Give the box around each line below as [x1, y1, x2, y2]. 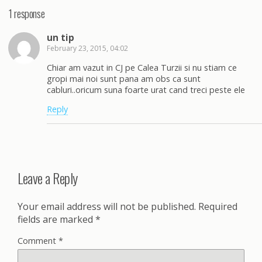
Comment [18, 235, 58, 247]
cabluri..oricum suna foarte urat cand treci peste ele [47, 84, 245, 95]
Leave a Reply [18, 167, 78, 189]
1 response [9, 5, 45, 21]
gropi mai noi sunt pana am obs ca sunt [47, 73, 201, 84]
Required [198, 200, 237, 213]
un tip [47, 32, 74, 44]
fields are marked [18, 213, 95, 226]
